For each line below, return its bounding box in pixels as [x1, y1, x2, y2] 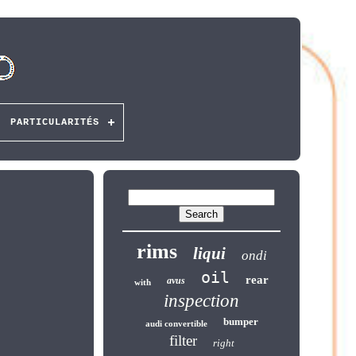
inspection [164, 291, 240, 311]
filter [168, 332, 197, 349]
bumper [222, 315, 258, 327]
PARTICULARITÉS [10, 117, 99, 128]
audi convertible [145, 319, 207, 328]
